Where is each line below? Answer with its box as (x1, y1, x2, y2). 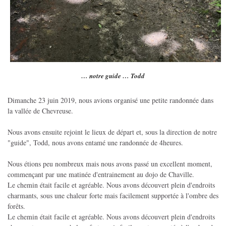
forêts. (8, 201, 25, 211)
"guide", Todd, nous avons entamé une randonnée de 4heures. (8, 137, 183, 147)
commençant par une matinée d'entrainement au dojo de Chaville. (8, 169, 194, 179)
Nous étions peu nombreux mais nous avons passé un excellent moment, (8, 158, 212, 168)
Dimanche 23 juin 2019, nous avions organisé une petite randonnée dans (8, 95, 213, 105)
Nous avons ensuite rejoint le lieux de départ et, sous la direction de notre (8, 127, 217, 137)
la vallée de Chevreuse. (8, 105, 73, 116)
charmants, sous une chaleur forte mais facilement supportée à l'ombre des (8, 190, 218, 200)
